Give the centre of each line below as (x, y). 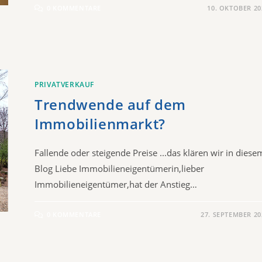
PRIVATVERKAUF (64, 84)
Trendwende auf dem (110, 104)
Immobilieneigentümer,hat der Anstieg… (116, 184)
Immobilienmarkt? (100, 123)
